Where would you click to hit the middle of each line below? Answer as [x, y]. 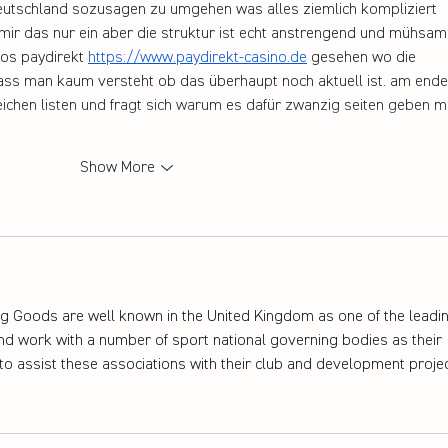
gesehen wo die [363, 57]
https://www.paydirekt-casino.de [197, 57]
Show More [117, 167]
